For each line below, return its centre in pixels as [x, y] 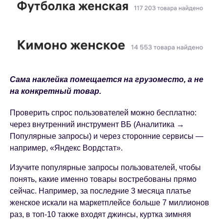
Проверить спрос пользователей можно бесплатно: [103, 113]
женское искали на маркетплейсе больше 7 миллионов [109, 203]
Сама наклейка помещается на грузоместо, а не [107, 80]
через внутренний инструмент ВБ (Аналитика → [97, 125]
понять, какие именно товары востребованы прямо [103, 179]
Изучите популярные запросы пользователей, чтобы [105, 168]
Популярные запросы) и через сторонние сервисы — [107, 136]
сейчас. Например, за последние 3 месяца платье [100, 191]
